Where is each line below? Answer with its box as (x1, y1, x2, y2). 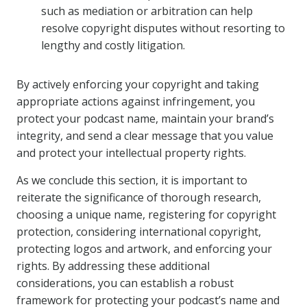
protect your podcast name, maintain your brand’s (16, 111, 274, 126)
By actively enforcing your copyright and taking (16, 77, 259, 92)
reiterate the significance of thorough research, (16, 190, 261, 205)
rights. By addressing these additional (16, 258, 210, 273)
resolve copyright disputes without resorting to (41, 21, 285, 36)
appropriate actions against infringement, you (16, 94, 255, 109)
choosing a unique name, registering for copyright (16, 207, 276, 222)
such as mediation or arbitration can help (41, 3, 253, 19)
